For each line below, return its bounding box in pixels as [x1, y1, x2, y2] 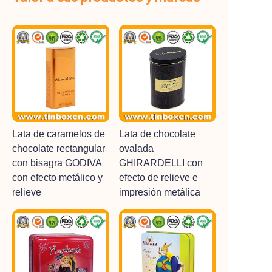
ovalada [118, 143, 154, 154]
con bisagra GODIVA [12, 157, 101, 168]
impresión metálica [118, 186, 200, 197]
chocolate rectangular [12, 143, 105, 154]
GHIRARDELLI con [118, 157, 203, 168]
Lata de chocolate [118, 128, 195, 139]
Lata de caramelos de [12, 128, 105, 139]
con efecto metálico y [12, 172, 103, 183]
